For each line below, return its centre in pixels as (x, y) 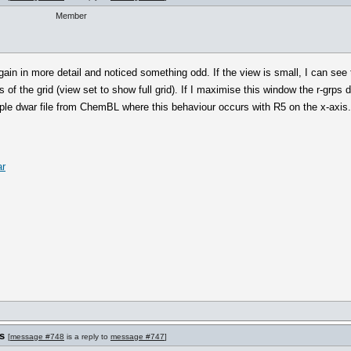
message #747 (138, 337)
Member (71, 16)
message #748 (37, 337)
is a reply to (87, 337)
